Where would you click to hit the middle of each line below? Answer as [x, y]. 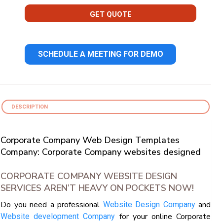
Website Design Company [149, 205]
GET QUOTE [110, 15]
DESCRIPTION [30, 107]
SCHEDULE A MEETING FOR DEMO [100, 54]
